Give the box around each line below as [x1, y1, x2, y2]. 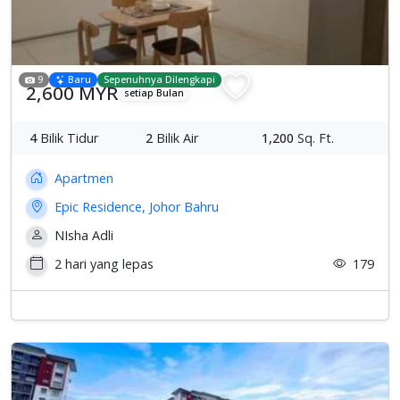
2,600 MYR [26, 79, 118, 105]
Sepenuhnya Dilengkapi [104, 72, 216, 87]
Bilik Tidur [37, 129, 98, 146]
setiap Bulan [124, 86, 185, 100]
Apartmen [51, 169, 113, 187]
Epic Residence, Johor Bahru [51, 197, 219, 215]
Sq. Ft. [294, 129, 334, 146]
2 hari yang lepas [51, 254, 154, 272]
